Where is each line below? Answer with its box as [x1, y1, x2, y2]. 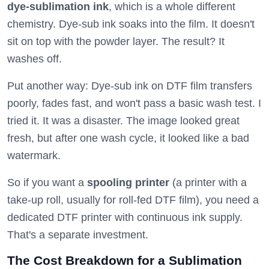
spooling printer [87, 177, 169, 189]
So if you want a [7, 177, 87, 189]
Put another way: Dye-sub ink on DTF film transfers [7, 80, 252, 92]
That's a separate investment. [7, 229, 148, 241]
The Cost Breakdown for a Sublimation [7, 253, 242, 267]
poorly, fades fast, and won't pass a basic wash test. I [7, 97, 261, 109]
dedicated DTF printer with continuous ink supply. [7, 211, 243, 223]
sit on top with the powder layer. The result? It [7, 35, 225, 47]
